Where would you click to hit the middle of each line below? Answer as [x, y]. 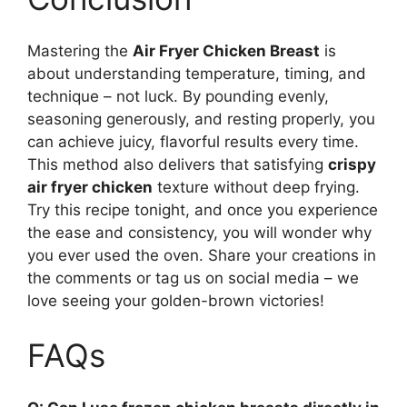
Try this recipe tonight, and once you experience [203, 210]
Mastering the [80, 51]
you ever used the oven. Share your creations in [202, 256]
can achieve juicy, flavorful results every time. [193, 142]
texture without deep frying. [256, 188]
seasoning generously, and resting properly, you [201, 119]
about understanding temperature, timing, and [197, 74]
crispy [352, 165]
